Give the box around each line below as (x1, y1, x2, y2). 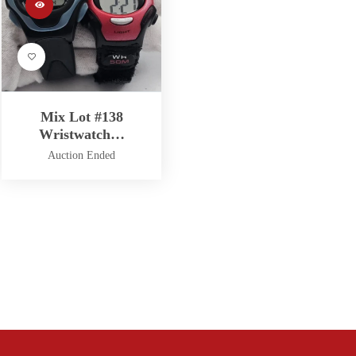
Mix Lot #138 (40, 109, 123, 126)
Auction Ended (48, 149, 116, 162)
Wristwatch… (38, 126, 125, 143)
